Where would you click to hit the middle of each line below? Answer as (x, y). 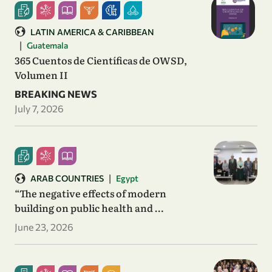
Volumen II (41, 74)
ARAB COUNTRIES (67, 178)
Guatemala (47, 46)
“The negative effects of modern (90, 193)
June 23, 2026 (44, 226)
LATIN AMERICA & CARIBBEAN (92, 32)
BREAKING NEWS (56, 93)
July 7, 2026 (39, 108)
